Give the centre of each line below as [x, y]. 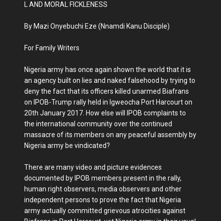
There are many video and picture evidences [93, 167]
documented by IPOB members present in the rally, [103, 178]
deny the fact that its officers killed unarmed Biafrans [107, 92]
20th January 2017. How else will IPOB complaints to [105, 113]
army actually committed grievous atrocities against [105, 211]
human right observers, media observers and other [103, 189]
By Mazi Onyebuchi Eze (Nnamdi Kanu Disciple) [97, 26]
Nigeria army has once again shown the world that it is [108, 70]
